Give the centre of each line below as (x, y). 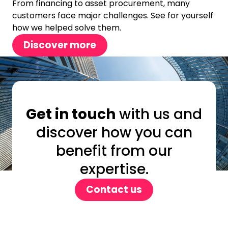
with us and (159, 114)
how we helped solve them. (67, 27)
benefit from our (114, 151)
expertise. (114, 169)
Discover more (60, 45)
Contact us (114, 189)
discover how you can (114, 132)
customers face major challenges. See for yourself (113, 15)
